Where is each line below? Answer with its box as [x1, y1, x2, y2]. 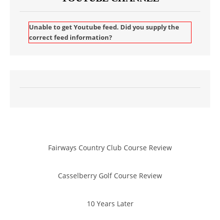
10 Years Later [86, 198, 134, 208]
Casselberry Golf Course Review [58, 170, 162, 180]
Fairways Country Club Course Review [48, 142, 172, 152]
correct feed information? [29, 33, 112, 42]
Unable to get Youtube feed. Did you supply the [29, 23, 180, 31]
